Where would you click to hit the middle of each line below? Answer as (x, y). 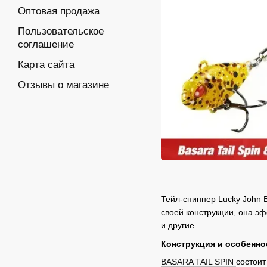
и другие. (179, 226)
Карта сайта (46, 65)
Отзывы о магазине (63, 85)
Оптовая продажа (59, 11)
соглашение (46, 44)
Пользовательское (61, 31)
